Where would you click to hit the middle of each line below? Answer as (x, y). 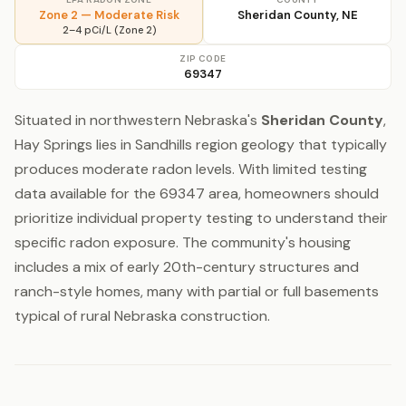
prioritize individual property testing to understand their (201, 218)
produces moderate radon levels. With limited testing (191, 169)
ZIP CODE (203, 58)
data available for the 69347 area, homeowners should (197, 193)
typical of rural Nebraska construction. (142, 316)
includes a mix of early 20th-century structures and (187, 267)
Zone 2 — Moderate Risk (109, 15)
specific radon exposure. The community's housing (183, 242)
